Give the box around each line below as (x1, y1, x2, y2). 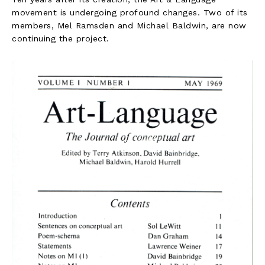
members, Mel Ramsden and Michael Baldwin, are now (12, 20, 247, 30)
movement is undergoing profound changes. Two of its (12, 7, 248, 17)
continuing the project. (12, 33, 109, 43)
